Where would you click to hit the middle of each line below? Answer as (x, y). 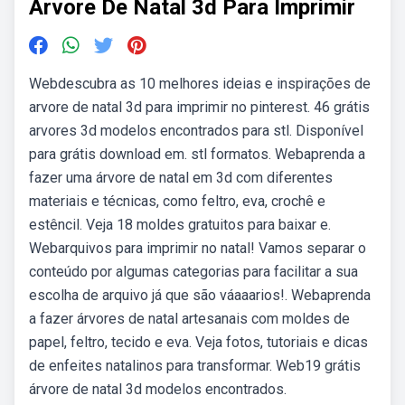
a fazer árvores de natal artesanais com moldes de (189, 319)
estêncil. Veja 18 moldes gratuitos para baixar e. (180, 225)
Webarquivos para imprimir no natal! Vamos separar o (198, 248)
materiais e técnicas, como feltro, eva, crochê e (177, 201)
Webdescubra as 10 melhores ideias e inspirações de (200, 84)
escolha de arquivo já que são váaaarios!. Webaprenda (200, 295)
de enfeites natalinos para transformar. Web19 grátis (195, 366)
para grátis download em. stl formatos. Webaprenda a (197, 154)
